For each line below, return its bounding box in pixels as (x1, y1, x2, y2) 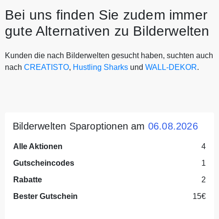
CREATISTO (24, 63, 69, 71)
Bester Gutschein (13, 192, 78, 200)
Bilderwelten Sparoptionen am (13, 120, 148, 131)
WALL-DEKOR (145, 63, 197, 71)
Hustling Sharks (73, 63, 128, 71)
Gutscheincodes (13, 158, 74, 167)
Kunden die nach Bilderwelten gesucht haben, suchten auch (5, 51, 213, 60)
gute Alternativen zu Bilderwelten (5, 23, 210, 39)
